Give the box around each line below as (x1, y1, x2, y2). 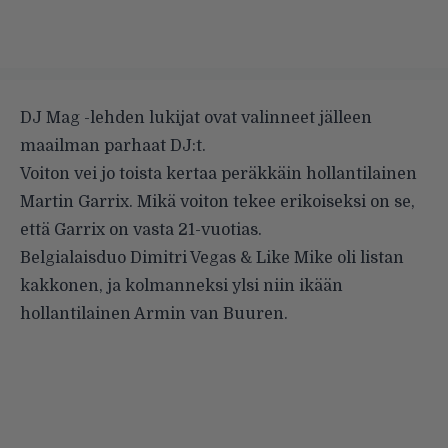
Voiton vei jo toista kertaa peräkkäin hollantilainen (20, 164, 417, 183)
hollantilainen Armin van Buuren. (20, 304, 288, 323)
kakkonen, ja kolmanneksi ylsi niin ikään (20, 276, 343, 295)
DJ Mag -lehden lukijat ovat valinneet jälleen (20, 108, 372, 127)
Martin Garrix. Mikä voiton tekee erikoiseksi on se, (20, 192, 415, 211)
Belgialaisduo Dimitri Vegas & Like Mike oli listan (20, 248, 404, 267)
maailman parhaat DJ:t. (20, 136, 206, 155)
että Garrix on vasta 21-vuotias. (20, 220, 262, 239)
